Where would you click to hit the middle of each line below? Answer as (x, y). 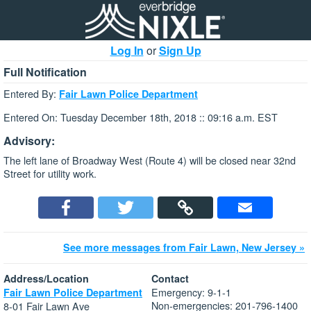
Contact (170, 279)
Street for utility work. (50, 173)
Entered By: (31, 93)
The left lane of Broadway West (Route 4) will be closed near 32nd (150, 160)
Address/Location (46, 279)
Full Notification (45, 72)
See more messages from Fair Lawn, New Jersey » (184, 247)
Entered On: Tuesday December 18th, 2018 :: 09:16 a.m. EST (141, 117)
